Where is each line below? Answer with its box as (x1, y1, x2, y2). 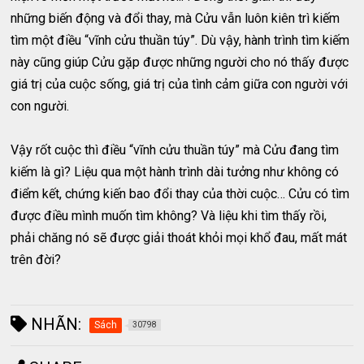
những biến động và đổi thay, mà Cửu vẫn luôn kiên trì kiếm (11, 11, 340, 27)
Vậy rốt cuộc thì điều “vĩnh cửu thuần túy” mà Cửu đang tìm (11, 142, 340, 158)
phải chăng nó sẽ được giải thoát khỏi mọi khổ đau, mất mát (11, 230, 348, 246)
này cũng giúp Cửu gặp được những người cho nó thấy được (11, 54, 349, 71)
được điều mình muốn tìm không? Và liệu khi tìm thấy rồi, (11, 208, 327, 224)
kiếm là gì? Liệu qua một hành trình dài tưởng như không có (11, 164, 340, 180)
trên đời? (11, 252, 62, 268)
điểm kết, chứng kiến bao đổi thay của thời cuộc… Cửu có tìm (11, 186, 350, 202)
